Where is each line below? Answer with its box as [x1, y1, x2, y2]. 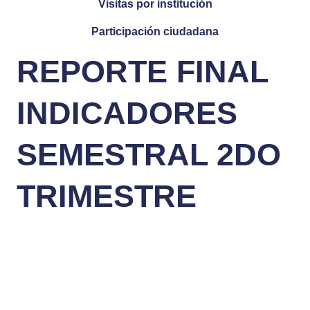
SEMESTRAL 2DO [17, 136, 281, 172]
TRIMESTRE [17, 178, 197, 214]
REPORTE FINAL [17, 53, 268, 89]
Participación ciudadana [91, 25, 219, 37]
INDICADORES [17, 95, 237, 131]
